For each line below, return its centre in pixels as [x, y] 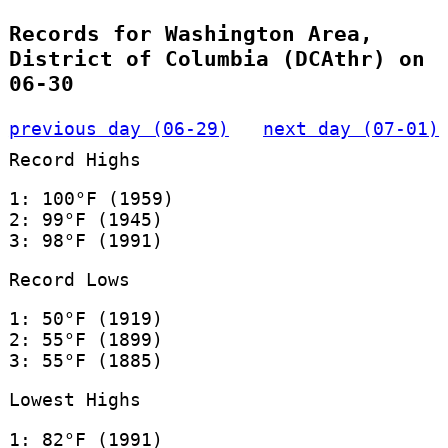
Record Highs [74, 159]
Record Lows [69, 279]
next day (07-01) [351, 128]
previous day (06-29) [118, 128]
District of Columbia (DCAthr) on [216, 59]
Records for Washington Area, [190, 34]
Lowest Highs [74, 400]
